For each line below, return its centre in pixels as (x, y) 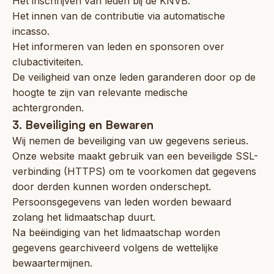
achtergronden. (48, 107)
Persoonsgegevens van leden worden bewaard (122, 202)
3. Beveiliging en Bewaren (83, 124)
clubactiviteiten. (48, 61)
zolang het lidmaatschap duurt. (84, 217)
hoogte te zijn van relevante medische (100, 92)
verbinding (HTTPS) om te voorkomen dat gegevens (134, 171)
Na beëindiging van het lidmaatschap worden (116, 232)
